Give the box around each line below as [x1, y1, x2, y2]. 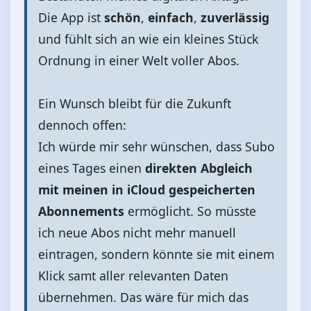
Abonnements [38, 202, 124, 219]
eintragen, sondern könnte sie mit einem [38, 245, 274, 262]
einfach [148, 8, 194, 26]
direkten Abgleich [145, 159, 253, 176]
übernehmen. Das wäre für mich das [38, 288, 249, 305]
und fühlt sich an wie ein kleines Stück [38, 30, 258, 47]
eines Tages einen [38, 159, 145, 176]
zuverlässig [201, 8, 269, 26]
